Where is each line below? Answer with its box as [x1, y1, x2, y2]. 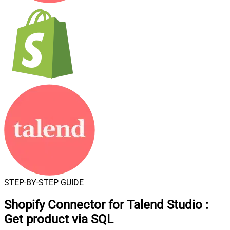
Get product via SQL [4, 212, 113, 226]
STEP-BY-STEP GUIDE [4, 178, 84, 187]
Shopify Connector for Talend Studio [4, 197, 202, 212]
